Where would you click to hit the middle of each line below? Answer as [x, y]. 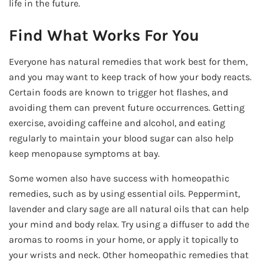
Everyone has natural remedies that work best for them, [128, 61]
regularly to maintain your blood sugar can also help [121, 138]
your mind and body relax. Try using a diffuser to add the [129, 224]
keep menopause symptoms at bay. [84, 153]
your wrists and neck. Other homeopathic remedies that [129, 255]
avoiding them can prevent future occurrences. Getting [127, 107]
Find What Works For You [104, 35]
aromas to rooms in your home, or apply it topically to [124, 239]
